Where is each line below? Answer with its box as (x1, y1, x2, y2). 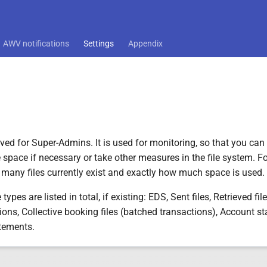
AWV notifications (3, 39, 69, 48)
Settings (83, 39, 114, 48)
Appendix (128, 39, 163, 48)
